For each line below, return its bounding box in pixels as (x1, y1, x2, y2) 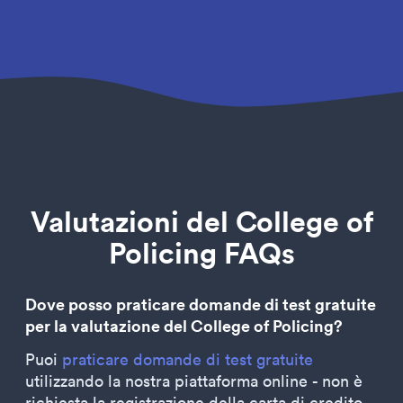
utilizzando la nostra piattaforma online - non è (25, 371, 363, 391)
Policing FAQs (108, 234, 295, 271)
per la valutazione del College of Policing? (25, 315, 343, 336)
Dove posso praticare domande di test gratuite (25, 293, 376, 315)
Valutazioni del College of (30, 202, 373, 239)
